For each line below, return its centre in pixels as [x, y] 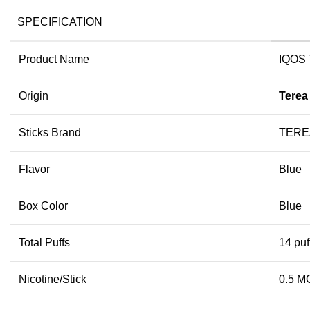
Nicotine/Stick [53, 279]
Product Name [54, 59]
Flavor [34, 169]
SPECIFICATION [60, 21]
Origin [34, 95]
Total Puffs [44, 242]
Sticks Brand [50, 132]
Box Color [43, 206]
